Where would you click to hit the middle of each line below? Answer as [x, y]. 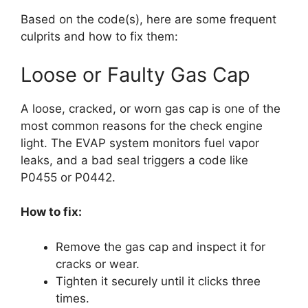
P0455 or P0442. [68, 177]
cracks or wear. [98, 264]
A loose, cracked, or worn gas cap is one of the [151, 108]
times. [73, 298]
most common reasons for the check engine [142, 125]
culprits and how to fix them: [99, 37]
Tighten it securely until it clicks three [158, 281]
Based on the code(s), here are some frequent [148, 20]
